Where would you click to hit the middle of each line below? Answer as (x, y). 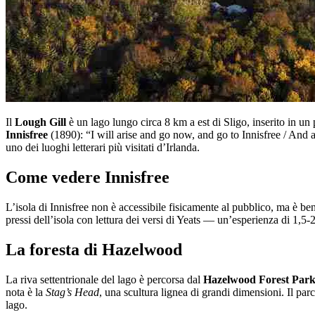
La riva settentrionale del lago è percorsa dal (104, 279)
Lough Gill (40, 122)
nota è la (26, 292)
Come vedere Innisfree (88, 178)
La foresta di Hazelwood (94, 249)
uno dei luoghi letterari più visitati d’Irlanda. (103, 148)
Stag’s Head (72, 292)
